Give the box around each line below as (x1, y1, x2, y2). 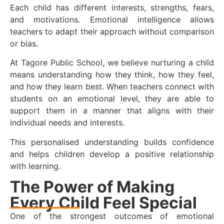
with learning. (10, 160, 60, 171)
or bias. (10, 38, 38, 48)
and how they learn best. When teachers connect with (10, 81, 214, 92)
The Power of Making (10, 177, 174, 197)
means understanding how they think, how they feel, (10, 69, 214, 80)
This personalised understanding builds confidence (10, 136, 214, 147)
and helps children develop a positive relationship (10, 148, 214, 159)
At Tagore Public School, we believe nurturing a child (10, 57, 214, 68)
